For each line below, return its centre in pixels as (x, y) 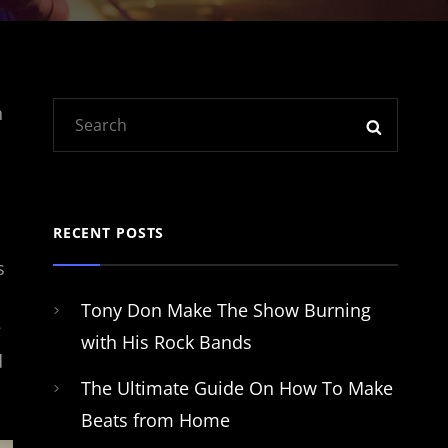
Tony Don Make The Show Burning (225, 310)
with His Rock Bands (166, 342)
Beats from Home (155, 420)
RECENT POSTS (108, 232)
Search (80, 112)
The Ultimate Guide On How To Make (236, 388)
